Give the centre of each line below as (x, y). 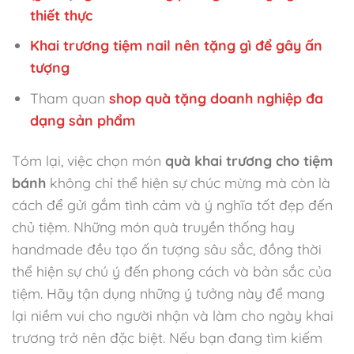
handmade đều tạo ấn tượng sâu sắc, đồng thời (167, 249)
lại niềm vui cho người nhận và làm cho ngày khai (173, 315)
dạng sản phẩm (83, 120)
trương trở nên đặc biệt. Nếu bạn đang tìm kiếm (167, 337)
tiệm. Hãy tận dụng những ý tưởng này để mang (168, 293)
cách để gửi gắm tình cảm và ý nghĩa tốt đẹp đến (172, 204)
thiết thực (62, 15)
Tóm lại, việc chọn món (88, 160)
